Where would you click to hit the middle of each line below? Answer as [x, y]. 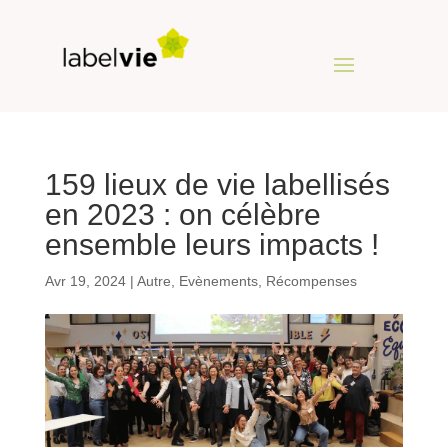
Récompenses [311, 280]
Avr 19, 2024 [85, 280]
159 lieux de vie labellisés [217, 184]
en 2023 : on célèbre [182, 214]
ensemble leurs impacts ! [211, 244]
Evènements [218, 280]
